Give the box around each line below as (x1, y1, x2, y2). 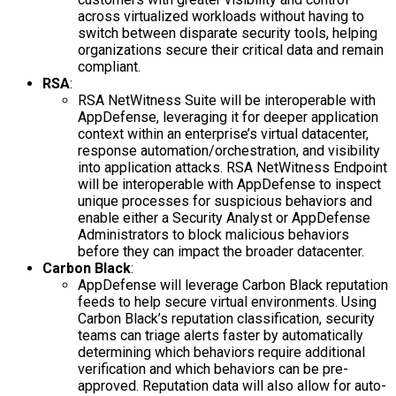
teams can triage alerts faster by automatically (78, 326, 363, 344)
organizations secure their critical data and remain (78, 41, 384, 58)
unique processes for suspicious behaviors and (78, 192, 372, 209)
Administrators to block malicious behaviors (78, 225, 349, 243)
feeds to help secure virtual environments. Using (78, 293, 377, 310)
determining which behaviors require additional (78, 343, 365, 361)
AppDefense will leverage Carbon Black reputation (78, 276, 388, 293)
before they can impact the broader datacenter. (78, 242, 364, 260)
